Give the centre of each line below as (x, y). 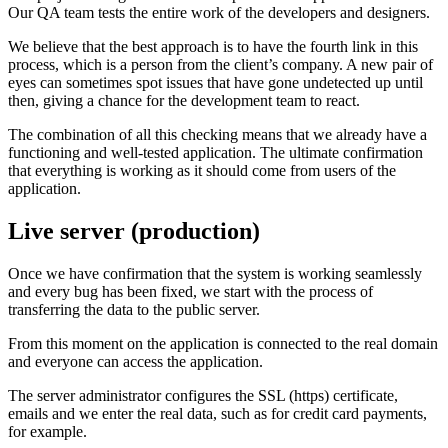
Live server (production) (134, 230)
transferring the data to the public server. (134, 309)
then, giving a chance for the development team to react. (184, 100)
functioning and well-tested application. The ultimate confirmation (215, 152)
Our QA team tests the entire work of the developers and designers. (219, 12)
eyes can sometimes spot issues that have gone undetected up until (215, 82)
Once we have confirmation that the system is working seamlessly (215, 273)
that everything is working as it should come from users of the (202, 170)
